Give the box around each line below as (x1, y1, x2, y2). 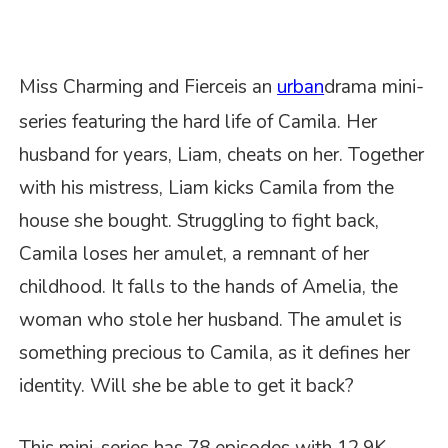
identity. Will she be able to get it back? (19, 373, 355, 400)
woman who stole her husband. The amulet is (19, 307, 403, 334)
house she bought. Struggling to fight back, (19, 208, 380, 235)
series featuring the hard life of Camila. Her (19, 109, 378, 136)
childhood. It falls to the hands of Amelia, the (19, 274, 399, 301)
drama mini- (324, 74, 425, 101)
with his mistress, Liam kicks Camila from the (19, 175, 395, 202)
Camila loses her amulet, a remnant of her (19, 241, 370, 268)
